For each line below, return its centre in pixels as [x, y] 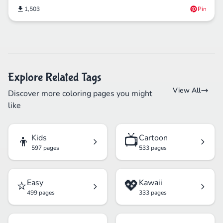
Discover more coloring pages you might [80, 94]
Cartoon [153, 138]
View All [187, 91]
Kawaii [151, 183]
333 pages [153, 193]
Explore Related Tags [55, 78]
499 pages [41, 193]
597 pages [45, 148]
